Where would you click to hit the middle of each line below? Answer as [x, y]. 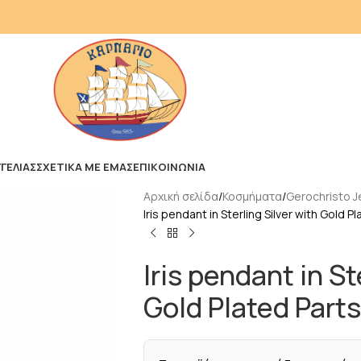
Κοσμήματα [252, 196]
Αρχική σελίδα [180, 196]
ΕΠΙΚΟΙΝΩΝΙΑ [169, 167]
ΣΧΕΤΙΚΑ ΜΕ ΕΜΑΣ [85, 167]
